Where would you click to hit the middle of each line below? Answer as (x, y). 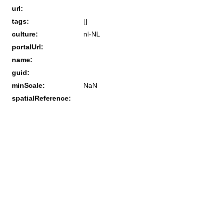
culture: (25, 34)
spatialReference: (41, 98)
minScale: (28, 85)
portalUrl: (28, 47)
